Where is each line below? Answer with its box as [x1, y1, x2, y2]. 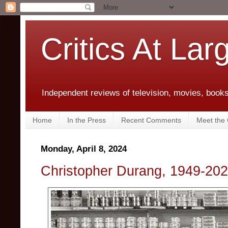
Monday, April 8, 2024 [41, 144, 127, 154]
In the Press [67, 116, 106, 124]
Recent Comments [121, 116, 181, 124]
